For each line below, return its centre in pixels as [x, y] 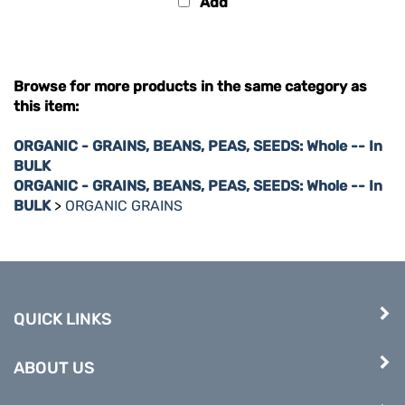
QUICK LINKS [63, 304]
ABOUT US [54, 353]
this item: [46, 91]
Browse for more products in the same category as [190, 71]
